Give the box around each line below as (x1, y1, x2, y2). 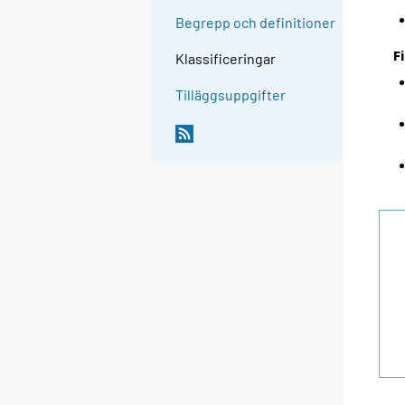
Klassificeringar (175, 50, 277, 68)
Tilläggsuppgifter (175, 86, 287, 104)
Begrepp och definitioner (175, 14, 336, 32)
